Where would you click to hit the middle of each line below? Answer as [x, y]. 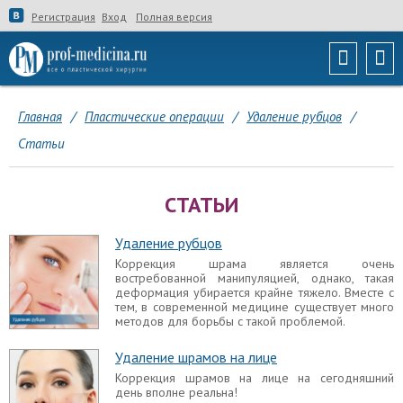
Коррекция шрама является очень [255, 263]
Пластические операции [154, 116]
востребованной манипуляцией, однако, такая [255, 278]
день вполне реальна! [176, 392]
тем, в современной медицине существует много [255, 306]
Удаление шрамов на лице [196, 358]
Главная [40, 116]
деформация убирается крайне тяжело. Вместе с [255, 292]
